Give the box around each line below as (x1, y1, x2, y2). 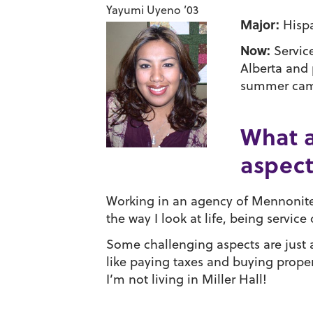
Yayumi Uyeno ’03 (106, 2, 198, 17)
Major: (240, 15, 279, 34)
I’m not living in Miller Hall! (106, 270, 267, 288)
